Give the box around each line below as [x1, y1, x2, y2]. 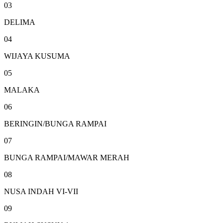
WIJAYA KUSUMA [4, 52, 70, 61]
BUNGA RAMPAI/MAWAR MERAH [4, 153, 129, 162]
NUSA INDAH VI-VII [4, 187, 78, 196]
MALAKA [4, 86, 40, 95]
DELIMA [4, 18, 35, 27]
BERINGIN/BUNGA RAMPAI [4, 119, 107, 128]
